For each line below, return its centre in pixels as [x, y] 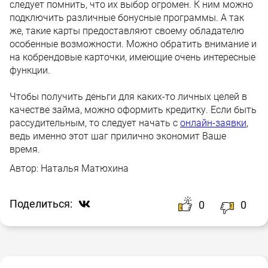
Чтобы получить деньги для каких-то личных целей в [128, 96]
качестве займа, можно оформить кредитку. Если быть [133, 109]
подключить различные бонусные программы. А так [127, 17]
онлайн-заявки [213, 123]
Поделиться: [41, 204]
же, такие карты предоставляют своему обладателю [127, 31]
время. [25, 149]
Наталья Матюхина [85, 168]
